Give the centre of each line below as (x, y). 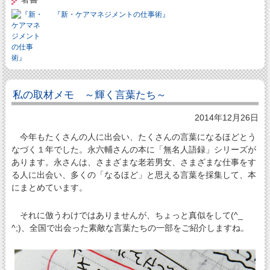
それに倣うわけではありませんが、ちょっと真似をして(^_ (127, 215)
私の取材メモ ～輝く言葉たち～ (89, 95)
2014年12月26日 (227, 117)
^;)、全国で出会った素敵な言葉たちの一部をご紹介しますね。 (130, 228)
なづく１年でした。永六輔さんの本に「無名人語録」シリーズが (133, 150)
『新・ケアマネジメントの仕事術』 (111, 14)
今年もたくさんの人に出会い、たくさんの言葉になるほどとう (133, 137)
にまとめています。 (49, 188)
